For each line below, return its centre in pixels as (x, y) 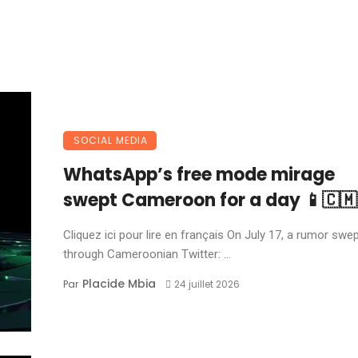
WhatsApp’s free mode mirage (199, 174)
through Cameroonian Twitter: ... (147, 254)
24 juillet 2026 (207, 284)
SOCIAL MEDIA (111, 140)
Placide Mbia (119, 283)
